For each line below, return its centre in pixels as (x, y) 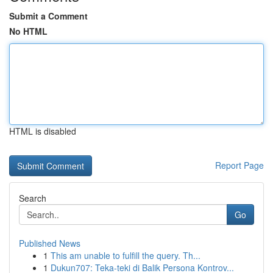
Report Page (239, 165)
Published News (50, 243)
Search (33, 198)
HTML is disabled (43, 131)
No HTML (28, 31)
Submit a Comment (48, 16)
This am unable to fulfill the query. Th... (126, 255)
